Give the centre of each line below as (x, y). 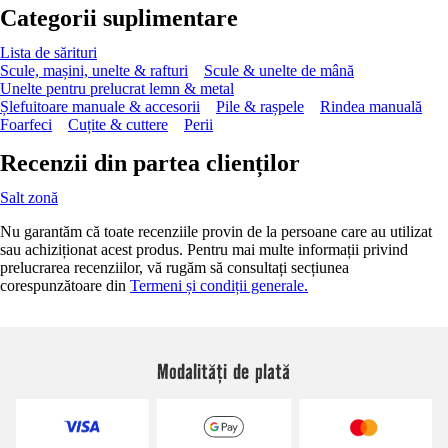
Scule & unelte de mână (279, 70)
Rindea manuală (371, 106)
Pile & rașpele (260, 106)
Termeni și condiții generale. (219, 285)
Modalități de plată (224, 370)
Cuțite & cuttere (118, 124)
